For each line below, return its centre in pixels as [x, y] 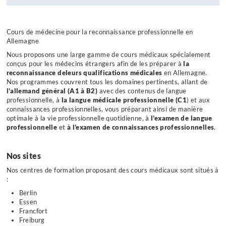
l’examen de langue [182, 119]
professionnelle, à [34, 100]
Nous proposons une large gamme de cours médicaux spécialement [108, 55]
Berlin [28, 193]
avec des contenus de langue [143, 91]
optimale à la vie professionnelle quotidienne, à [79, 119]
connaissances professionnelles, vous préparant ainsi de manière [105, 109]
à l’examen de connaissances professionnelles [140, 128]
